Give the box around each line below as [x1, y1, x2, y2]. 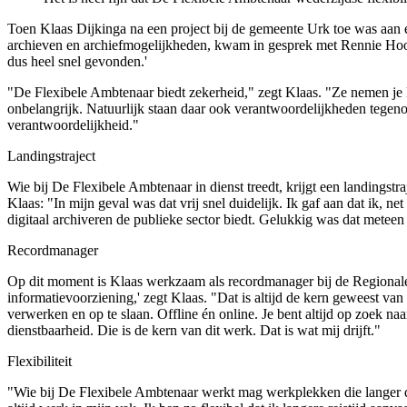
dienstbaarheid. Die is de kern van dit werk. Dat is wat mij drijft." [7, 322, 381, 338]
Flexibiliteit [7, 352, 72, 369]
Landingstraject [7, 147, 95, 164]
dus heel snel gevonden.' [7, 53, 147, 69]
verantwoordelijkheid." [7, 116, 139, 133]
